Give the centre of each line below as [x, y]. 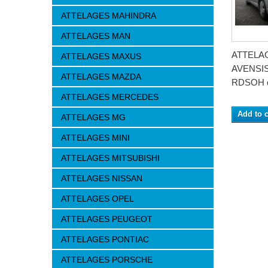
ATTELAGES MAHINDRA [109, 16]
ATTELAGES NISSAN [102, 178]
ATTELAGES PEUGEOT [107, 219]
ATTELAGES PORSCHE [107, 260]
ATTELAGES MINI [95, 138]
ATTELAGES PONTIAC [105, 239]
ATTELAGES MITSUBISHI [110, 158]
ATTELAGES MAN [96, 36]
